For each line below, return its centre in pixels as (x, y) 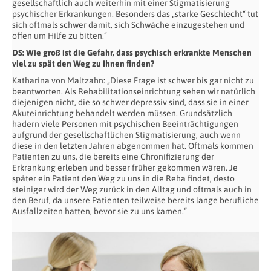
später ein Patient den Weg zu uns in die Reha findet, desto (123, 179)
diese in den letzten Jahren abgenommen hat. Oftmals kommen (133, 146)
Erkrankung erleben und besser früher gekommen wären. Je (125, 168)
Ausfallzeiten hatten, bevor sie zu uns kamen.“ (100, 211)
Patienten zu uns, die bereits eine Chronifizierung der (113, 157)
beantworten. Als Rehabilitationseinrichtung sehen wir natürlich (134, 92)
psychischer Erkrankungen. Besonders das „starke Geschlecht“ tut (135, 14)
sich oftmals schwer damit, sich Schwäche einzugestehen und (128, 25)
